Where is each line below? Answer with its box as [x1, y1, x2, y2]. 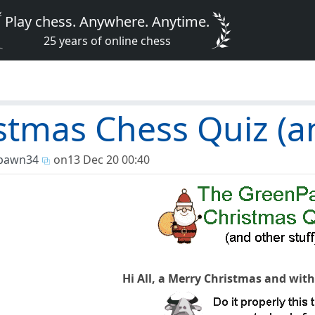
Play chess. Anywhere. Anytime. [5, 12, 210, 31]
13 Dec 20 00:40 [67, 152, 150, 168]
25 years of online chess [44, 33, 172, 49]
